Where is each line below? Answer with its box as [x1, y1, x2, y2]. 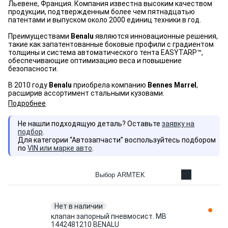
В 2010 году [8, 81, 49, 89]
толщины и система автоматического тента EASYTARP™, [8, 48, 203, 56]
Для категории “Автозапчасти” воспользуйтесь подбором [18, 136, 216, 144]
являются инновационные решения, [95, 32, 218, 40]
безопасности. [8, 65, 58, 73]
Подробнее [8, 99, 46, 107]
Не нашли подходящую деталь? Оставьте [18, 120, 162, 128]
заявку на [162, 120, 194, 128]
